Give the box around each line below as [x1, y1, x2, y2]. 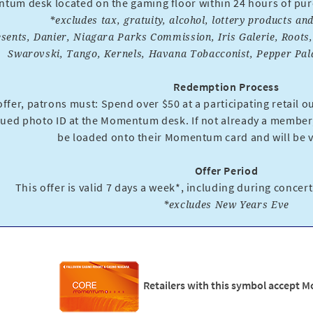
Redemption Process [173, 80, 279, 94]
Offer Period [194, 163, 259, 178]
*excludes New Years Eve [163, 198, 289, 212]
